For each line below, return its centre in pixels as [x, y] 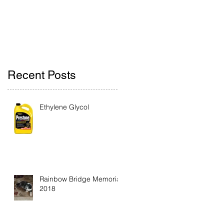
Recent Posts [42, 75]
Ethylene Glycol [64, 107]
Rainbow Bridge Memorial [81, 179]
